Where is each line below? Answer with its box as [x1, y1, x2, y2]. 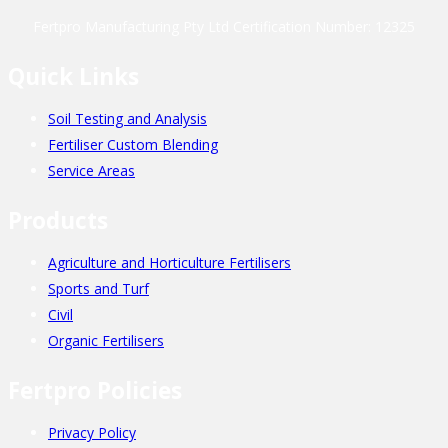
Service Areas [48, 161, 135, 181]
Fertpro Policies [8, 375, 182, 407]
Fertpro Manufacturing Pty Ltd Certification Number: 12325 [33, 17, 415, 37]
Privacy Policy [48, 423, 136, 443]
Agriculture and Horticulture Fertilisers [48, 253, 291, 273]
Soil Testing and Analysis [48, 109, 207, 129]
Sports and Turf [48, 279, 149, 299]
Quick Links [8, 61, 139, 93]
